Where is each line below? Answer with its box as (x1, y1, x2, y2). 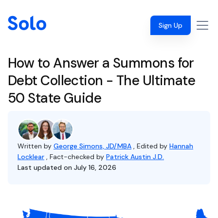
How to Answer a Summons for (8, 54, 194, 72)
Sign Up (159, 21, 182, 30)
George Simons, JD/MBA (54, 142, 131, 150)
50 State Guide (8, 89, 102, 107)
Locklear (18, 152, 44, 161)
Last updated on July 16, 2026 (18, 163, 116, 172)
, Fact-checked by (46, 152, 106, 161)
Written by (18, 142, 54, 150)
